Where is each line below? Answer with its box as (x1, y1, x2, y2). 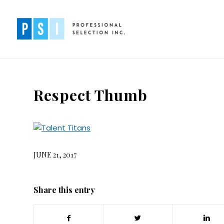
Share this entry (33, 184, 95, 195)
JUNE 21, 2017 (33, 149, 76, 159)
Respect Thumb (33, 85, 147, 105)
